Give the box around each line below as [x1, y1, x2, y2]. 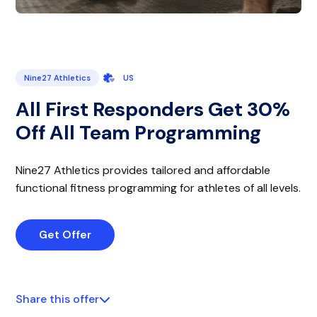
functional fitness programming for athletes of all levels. [16, 180, 301, 196]
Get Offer [39, 228, 92, 243]
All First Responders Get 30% [16, 96, 291, 123]
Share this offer [16, 292, 100, 307]
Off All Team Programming [16, 120, 262, 146]
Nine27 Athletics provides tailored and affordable [16, 163, 271, 178]
